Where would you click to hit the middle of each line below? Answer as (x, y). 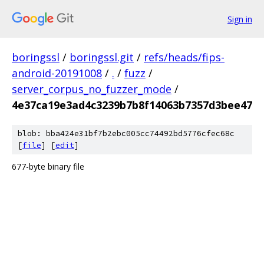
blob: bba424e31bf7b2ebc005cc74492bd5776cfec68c (126, 133)
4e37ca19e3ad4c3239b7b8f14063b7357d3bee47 (132, 105)
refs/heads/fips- (184, 57)
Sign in (240, 19)
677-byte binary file (48, 166)
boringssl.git (102, 57)
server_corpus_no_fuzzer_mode (92, 89)
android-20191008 (57, 73)
